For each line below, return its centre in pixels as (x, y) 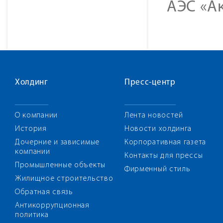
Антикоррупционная (52, 206)
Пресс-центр (150, 82)
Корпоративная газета (165, 142)
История (31, 129)
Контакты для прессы (164, 156)
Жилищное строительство (64, 179)
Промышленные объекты (60, 165)
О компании (36, 115)
